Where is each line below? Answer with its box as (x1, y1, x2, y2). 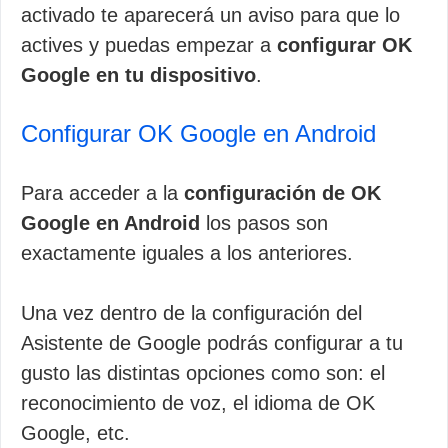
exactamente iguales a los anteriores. (21, 242, 353, 264)
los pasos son (200, 212, 328, 234)
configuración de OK (178, 182, 381, 204)
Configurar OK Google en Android (21, 120, 376, 147)
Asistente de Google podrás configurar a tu (21, 332, 403, 354)
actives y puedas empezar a (21, 34, 277, 56)
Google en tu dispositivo (21, 64, 256, 86)
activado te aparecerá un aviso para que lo (21, 4, 400, 26)
